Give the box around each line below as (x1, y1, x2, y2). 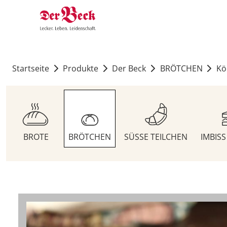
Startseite (12, 63, 49, 74)
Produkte (63, 63, 99, 74)
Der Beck (112, 63, 146, 74)
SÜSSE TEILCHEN (124, 131, 188, 143)
